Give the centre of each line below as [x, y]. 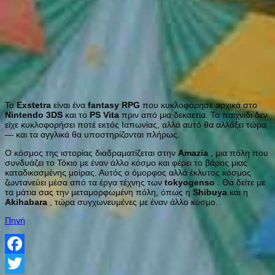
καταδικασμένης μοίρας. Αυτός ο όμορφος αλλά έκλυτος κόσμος [128, 172]
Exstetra [34, 105]
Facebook [27, 263]
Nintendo [24, 114]
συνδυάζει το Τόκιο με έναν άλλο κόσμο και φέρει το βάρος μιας [126, 162]
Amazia [193, 153]
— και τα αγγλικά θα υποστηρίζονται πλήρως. [92, 134]
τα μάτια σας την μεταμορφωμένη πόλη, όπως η [99, 192]
